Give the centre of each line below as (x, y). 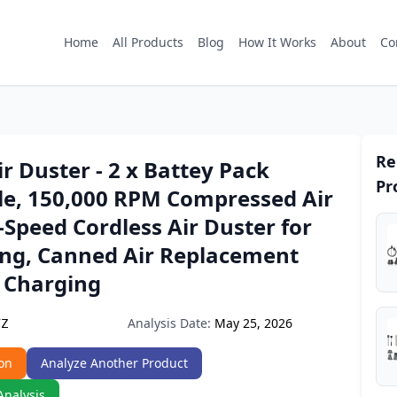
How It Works (277, 42)
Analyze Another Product (114, 363)
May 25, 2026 (253, 323)
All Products (148, 42)
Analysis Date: (169, 323)
